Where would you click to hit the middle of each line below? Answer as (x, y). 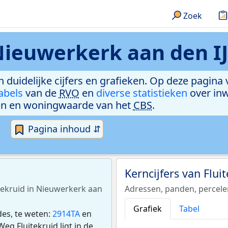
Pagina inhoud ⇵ (63, 129)
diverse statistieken (141, 93)
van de (41, 93)
